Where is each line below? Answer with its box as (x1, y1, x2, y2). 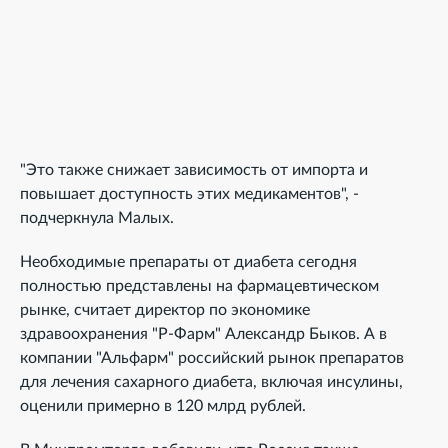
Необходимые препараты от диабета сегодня (20, 254, 357, 270)
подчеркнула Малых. (20, 210, 174, 226)
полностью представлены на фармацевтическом (20, 278, 379, 294)
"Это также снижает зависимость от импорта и (20, 162, 368, 178)
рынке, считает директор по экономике (20, 302, 310, 318)
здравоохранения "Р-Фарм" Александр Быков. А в (20, 326, 387, 342)
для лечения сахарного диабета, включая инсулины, (20, 374, 403, 390)
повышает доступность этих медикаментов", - (20, 186, 359, 202)
